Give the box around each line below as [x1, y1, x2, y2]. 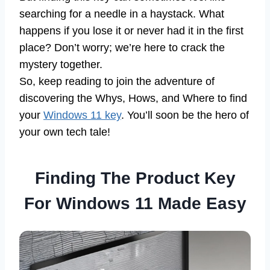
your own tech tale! [19, 126, 110, 139]
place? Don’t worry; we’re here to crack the [19, 42, 225, 54]
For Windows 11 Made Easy [24, 194, 246, 213]
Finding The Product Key [34, 169, 236, 188]
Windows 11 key [43, 109, 121, 122]
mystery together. [19, 58, 102, 71]
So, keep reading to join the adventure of [19, 75, 215, 88]
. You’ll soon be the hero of [121, 109, 249, 122]
